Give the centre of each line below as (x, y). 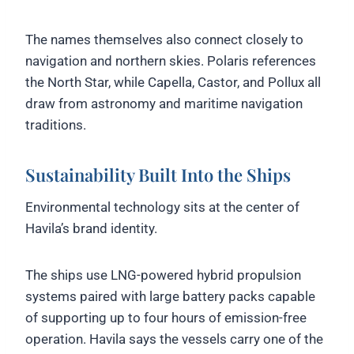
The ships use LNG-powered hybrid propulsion (163, 275)
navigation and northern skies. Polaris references (171, 61)
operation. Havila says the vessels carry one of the (174, 339)
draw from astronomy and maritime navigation (164, 104)
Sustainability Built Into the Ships (158, 175)
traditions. (56, 125)
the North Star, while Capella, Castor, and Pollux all (173, 83)
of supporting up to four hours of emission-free (166, 318)
